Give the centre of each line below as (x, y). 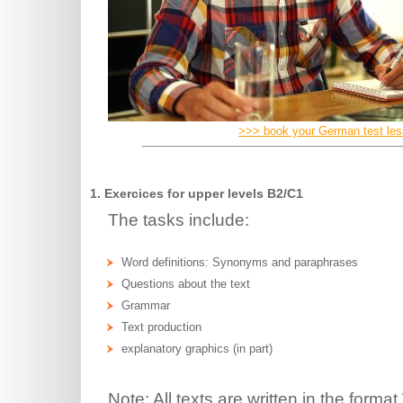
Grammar (146, 306)
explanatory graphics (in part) (197, 349)
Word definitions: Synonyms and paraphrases (240, 263)
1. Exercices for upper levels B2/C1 (197, 194)
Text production (161, 327)
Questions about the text (186, 284)
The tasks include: (179, 220)
